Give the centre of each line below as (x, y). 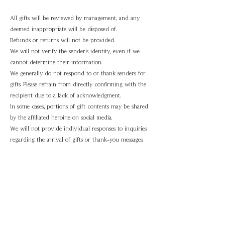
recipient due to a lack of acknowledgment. (65, 95)
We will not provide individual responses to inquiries (78, 128)
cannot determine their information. (56, 62)
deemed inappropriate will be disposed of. (63, 29)
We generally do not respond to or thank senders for (78, 73)
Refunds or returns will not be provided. (62, 40)
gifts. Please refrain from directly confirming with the (78, 84)
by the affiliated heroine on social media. (61, 117)
